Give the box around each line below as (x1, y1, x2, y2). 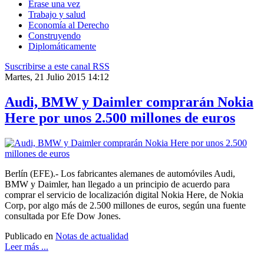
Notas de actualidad (55, 231, 128, 242)
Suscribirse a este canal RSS (5, 61, 110, 72)
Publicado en (5, 231, 53, 242)
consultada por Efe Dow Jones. (5, 211, 121, 222)
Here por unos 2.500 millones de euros (5, 110, 235, 126)
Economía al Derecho (28, 20, 109, 31)
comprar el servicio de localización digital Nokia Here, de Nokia (5, 190, 243, 200)
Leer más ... (5, 242, 48, 252)
